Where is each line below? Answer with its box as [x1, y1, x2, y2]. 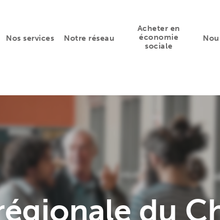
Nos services [6, 33, 55, 43]
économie [139, 32, 179, 42]
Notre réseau [64, 33, 115, 43]
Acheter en [137, 23, 180, 33]
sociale [145, 41, 173, 51]
